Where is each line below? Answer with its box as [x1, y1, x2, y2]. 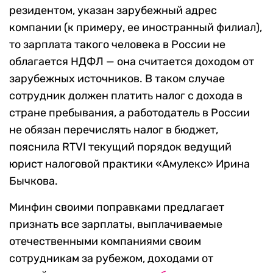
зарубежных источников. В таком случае [9, 72, 225, 86]
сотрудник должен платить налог [9, 89, 188, 103]
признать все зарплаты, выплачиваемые [9, 218, 222, 232]
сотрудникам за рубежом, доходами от [9, 252, 213, 266]
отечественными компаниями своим [9, 235, 201, 249]
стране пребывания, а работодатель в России [9, 106, 250, 120]
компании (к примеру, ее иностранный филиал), [9, 21, 262, 35]
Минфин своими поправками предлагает [9, 200, 224, 214]
